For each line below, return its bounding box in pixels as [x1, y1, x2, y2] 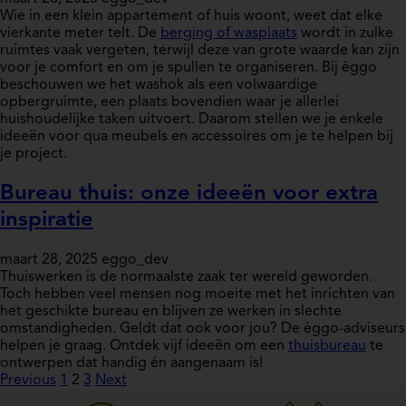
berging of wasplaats [160, 26, 297, 42]
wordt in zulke [297, 26, 393, 42]
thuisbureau [288, 339, 366, 354]
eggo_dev [101, 253, 169, 268]
